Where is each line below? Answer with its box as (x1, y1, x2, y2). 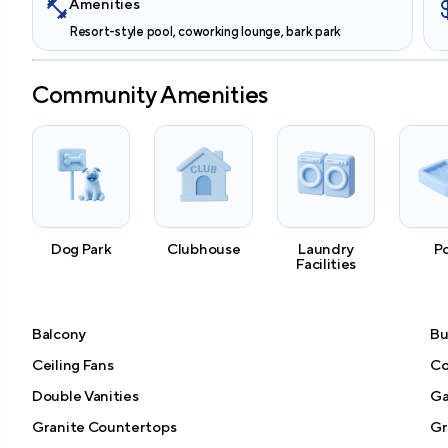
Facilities (296, 254, 357, 272)
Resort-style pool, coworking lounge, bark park (69, 23, 342, 39)
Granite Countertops (32, 417, 177, 435)
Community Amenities (32, 80, 268, 109)
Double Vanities (32, 386, 139, 404)
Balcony (32, 324, 86, 342)
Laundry (298, 239, 355, 257)
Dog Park (50, 239, 112, 257)
